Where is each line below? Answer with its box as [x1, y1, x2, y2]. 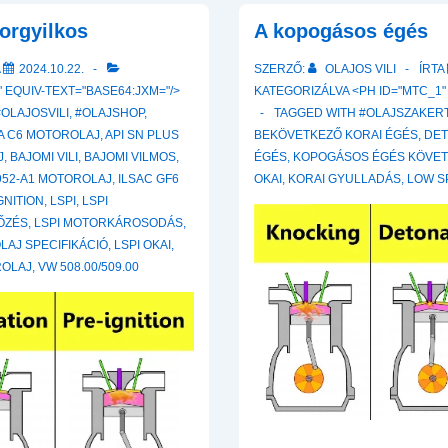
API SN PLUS [105, 128, 180, 143]
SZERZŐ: [254, 62, 305, 77]
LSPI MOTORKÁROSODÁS [34, 216, 184, 231]
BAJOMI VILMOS [84, 150, 177, 165]
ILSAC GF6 [118, 172, 180, 187]
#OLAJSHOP [75, 106, 145, 121]
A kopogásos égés [254, 20, 428, 43]
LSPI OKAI [114, 238, 172, 253]
